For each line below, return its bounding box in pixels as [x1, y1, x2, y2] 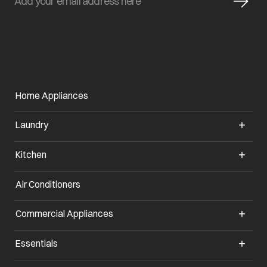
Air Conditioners [15, 178, 80, 190]
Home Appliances [15, 89, 88, 101]
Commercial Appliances [15, 208, 113, 219]
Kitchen [15, 149, 46, 160]
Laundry [15, 119, 48, 131]
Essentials [15, 238, 58, 249]
